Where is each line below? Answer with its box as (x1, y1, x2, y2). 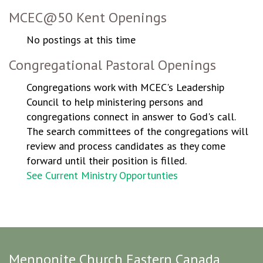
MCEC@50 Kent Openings (9, 8, 167, 26)
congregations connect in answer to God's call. (26, 110, 235, 123)
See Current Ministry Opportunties (26, 168, 178, 182)
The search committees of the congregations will (26, 124, 248, 138)
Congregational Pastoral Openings (9, 56, 216, 74)
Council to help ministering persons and (26, 95, 203, 109)
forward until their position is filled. (26, 154, 187, 167)
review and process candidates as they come (26, 139, 225, 153)
